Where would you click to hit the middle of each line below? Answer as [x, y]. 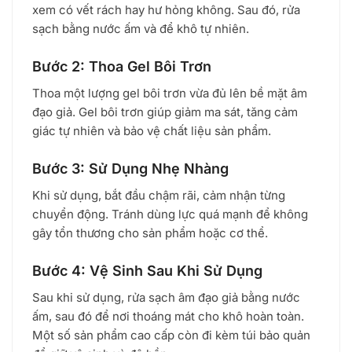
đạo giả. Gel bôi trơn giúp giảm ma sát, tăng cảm [165, 112]
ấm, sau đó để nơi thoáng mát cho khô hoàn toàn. [168, 317]
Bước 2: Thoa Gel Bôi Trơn [122, 66]
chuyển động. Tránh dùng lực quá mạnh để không [170, 214]
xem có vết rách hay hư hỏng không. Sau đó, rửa [166, 9]
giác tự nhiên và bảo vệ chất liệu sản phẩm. [152, 130]
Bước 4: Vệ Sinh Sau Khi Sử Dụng [147, 271]
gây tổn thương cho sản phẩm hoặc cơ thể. [150, 233]
